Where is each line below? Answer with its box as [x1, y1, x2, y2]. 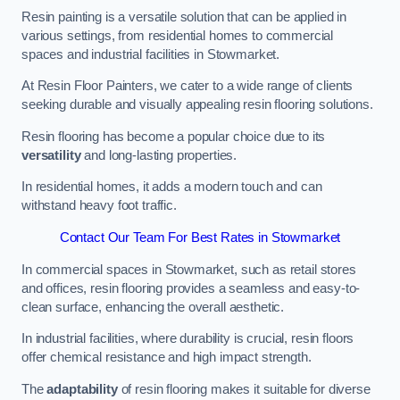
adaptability [46, 381, 118, 396]
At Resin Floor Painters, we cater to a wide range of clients [21, 79, 354, 94]
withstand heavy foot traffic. [21, 198, 177, 213]
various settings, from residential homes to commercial [21, 28, 334, 43]
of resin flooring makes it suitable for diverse [117, 381, 371, 396]
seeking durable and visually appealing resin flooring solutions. [21, 97, 373, 112]
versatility [21, 147, 81, 162]
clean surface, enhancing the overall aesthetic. [21, 299, 285, 314]
